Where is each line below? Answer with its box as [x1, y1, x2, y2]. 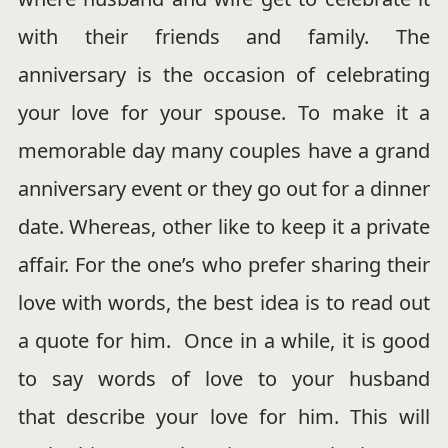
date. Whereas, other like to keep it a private [17, 212, 431, 240]
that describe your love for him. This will [17, 402, 431, 430]
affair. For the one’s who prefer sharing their [17, 250, 431, 278]
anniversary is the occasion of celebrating [17, 60, 431, 88]
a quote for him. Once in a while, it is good [17, 326, 431, 354]
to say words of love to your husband [17, 364, 431, 392]
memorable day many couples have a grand [17, 136, 431, 164]
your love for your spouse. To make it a [17, 98, 431, 126]
